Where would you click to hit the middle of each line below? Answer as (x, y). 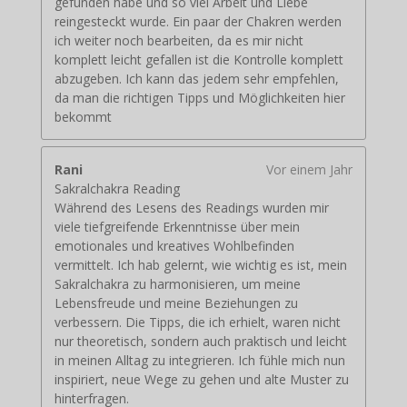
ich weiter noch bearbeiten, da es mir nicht (179, 41)
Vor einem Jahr (310, 170)
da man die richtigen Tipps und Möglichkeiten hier (199, 98)
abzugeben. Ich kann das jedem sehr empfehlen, (196, 79)
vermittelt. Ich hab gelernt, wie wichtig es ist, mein (200, 265)
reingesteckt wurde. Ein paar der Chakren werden (198, 22)
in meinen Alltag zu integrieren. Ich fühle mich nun (199, 361)
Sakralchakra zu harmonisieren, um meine (177, 284)
